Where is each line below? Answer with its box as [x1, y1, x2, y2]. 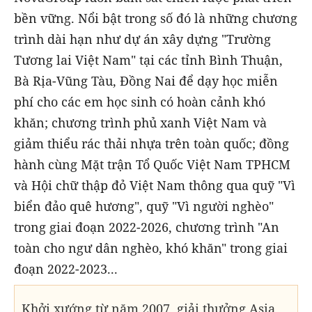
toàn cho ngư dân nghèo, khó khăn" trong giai [14, 239, 288, 256]
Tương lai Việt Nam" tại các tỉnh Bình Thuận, [14, 51, 283, 68]
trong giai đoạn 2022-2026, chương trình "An [14, 218, 279, 235]
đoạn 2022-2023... [14, 260, 118, 277]
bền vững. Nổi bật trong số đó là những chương [14, 9, 297, 26]
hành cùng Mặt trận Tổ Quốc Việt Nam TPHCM [14, 155, 290, 173]
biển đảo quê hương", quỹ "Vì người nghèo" [14, 197, 274, 214]
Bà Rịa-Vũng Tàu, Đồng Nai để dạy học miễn [14, 72, 278, 89]
